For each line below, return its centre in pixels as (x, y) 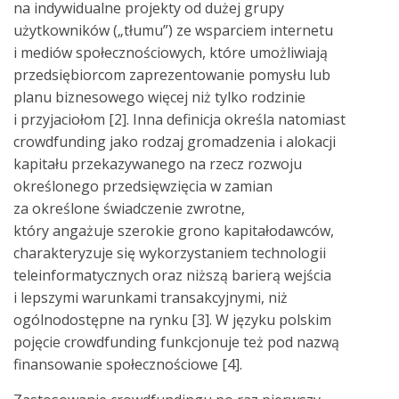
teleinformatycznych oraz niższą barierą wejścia (172, 275)
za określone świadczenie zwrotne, (129, 208)
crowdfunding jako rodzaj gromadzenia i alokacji (175, 141)
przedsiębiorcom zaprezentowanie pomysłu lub (172, 74)
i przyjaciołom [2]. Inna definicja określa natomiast (179, 119)
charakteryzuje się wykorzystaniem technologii (170, 252)
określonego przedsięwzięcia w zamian (143, 186)
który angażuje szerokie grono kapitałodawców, (174, 230)
